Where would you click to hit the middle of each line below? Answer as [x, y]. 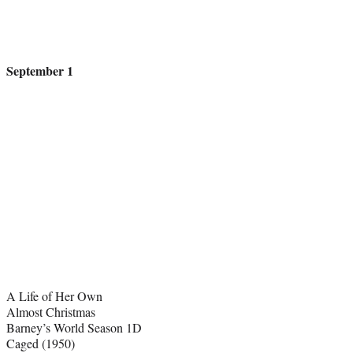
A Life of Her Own [54, 296]
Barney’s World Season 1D [74, 328]
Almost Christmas [51, 312]
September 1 [40, 71]
